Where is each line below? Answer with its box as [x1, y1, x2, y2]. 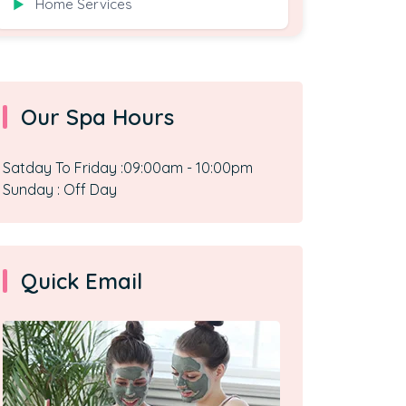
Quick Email [21, 267, 142, 295]
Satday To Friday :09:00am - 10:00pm [3, 159, 253, 177]
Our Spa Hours [21, 103, 174, 130]
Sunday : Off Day [3, 180, 117, 198]
